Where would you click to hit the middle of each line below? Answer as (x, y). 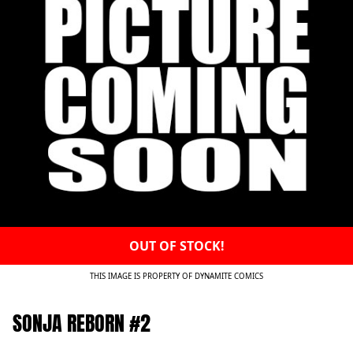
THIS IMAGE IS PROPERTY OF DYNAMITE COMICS (176, 277)
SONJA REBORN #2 (82, 323)
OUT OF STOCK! (176, 246)
